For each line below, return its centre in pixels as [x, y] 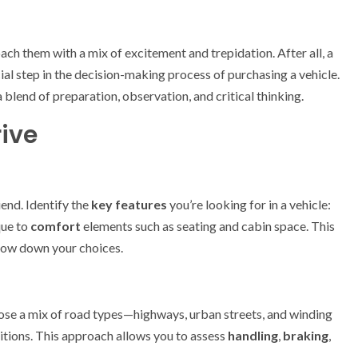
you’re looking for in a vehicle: [249, 204]
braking [306, 335]
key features [129, 204]
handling [253, 335]
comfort [56, 226]
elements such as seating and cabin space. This [208, 226]
